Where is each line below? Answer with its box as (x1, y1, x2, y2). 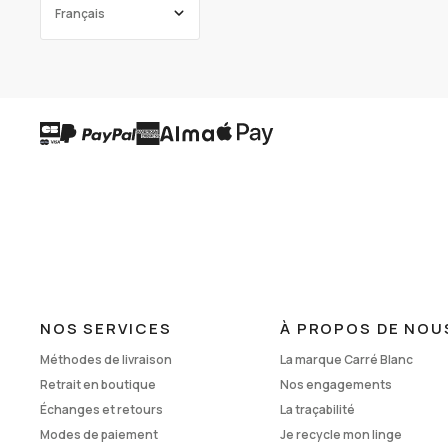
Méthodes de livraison (40, 351, 172, 369)
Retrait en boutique (40, 376, 156, 394)
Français (55, 4, 105, 22)
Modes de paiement (40, 426, 158, 444)
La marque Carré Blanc (280, 351, 413, 369)
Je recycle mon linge (280, 426, 402, 444)
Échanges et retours (40, 401, 163, 419)
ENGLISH (55, 60, 104, 78)
